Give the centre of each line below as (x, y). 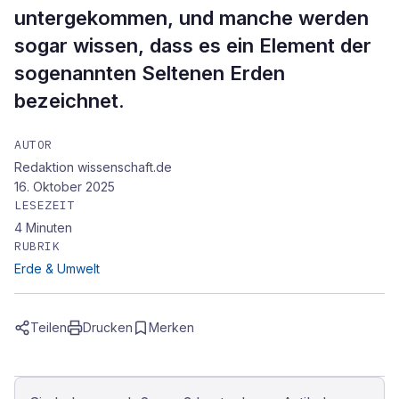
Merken (171, 327)
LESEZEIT (45, 205)
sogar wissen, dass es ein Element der (193, 45)
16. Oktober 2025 (65, 187)
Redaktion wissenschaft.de (93, 167)
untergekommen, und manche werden (191, 18)
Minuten (49, 228)
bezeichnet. (69, 101)
